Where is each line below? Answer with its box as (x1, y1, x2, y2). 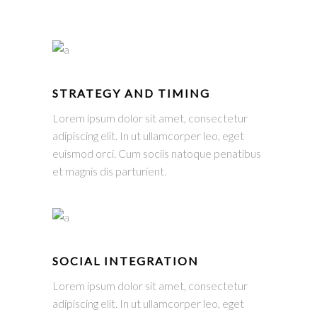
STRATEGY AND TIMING (52, 86, 210, 100)
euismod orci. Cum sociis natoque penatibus (52, 146, 261, 160)
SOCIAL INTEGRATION (52, 254, 199, 267)
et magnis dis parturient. (52, 164, 166, 178)
